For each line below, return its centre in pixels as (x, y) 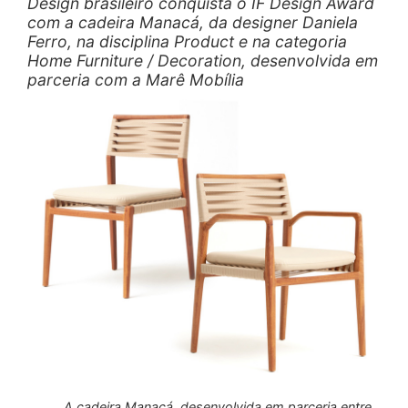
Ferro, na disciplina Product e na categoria (187, 42)
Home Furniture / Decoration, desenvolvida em (203, 61)
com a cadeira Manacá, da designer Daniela (193, 23)
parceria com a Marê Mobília (136, 80)
